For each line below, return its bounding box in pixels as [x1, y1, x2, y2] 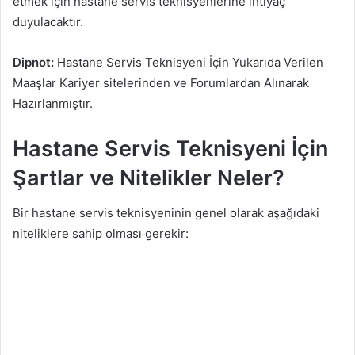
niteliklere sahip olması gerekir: [13, 226, 189, 242]
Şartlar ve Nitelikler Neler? [13, 164, 284, 191]
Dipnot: [13, 54, 54, 70]
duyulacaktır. [13, 13, 83, 29]
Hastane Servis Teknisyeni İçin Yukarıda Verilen [54, 54, 323, 70]
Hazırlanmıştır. [13, 95, 93, 111]
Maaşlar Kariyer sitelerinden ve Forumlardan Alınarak [13, 74, 309, 90]
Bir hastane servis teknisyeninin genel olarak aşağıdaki [13, 205, 319, 221]
